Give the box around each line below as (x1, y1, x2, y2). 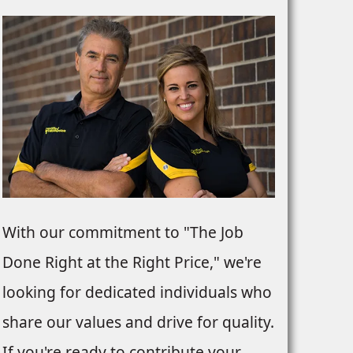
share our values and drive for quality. (2, 311, 274, 333)
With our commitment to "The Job (2, 221, 243, 243)
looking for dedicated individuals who (2, 281, 272, 303)
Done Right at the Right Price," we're (2, 251, 262, 273)
